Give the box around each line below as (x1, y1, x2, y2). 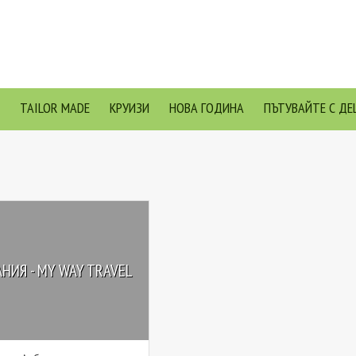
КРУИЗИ (110, 99, 149, 117)
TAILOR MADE (20, 99, 90, 117)
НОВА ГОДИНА (169, 99, 244, 117)
